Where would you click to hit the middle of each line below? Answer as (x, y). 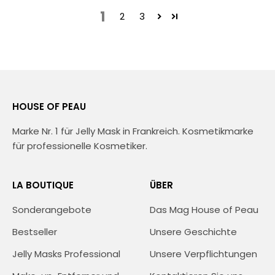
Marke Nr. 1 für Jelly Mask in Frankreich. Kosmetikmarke (133, 131)
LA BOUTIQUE (43, 185)
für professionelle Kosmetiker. (80, 145)
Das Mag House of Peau (204, 209)
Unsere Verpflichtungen (203, 254)
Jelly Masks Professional (66, 254)
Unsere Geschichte (193, 231)
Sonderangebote (52, 209)
